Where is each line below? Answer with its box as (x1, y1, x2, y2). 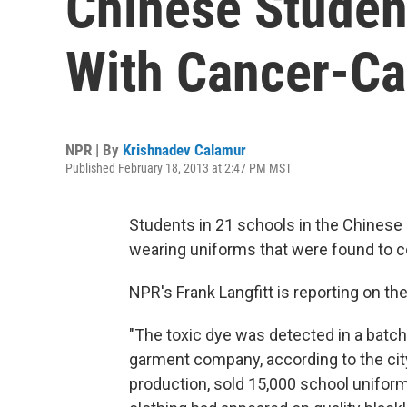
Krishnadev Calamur (123, 141, 246, 159)
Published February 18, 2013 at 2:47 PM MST (65, 161, 292, 175)
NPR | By (65, 141, 123, 159)
